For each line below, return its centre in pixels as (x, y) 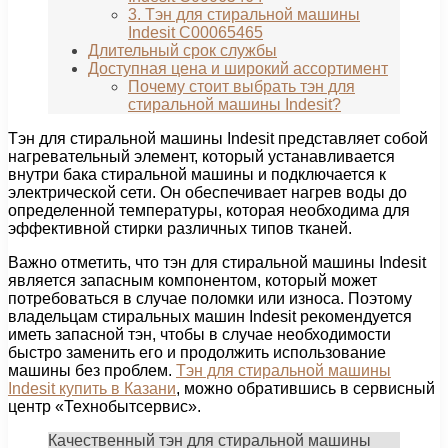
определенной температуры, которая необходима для (209, 211)
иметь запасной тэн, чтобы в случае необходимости (199, 335)
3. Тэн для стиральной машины (244, 15)
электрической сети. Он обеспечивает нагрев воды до (207, 193)
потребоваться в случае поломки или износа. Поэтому (210, 299)
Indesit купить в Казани (92, 389)
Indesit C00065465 (195, 33)
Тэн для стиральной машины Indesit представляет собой (218, 139)
